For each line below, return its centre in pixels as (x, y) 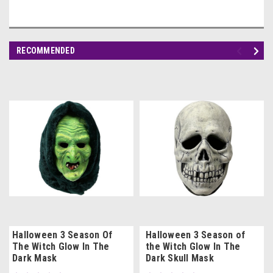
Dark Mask (35, 258)
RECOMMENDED (46, 51)
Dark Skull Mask (180, 258)
